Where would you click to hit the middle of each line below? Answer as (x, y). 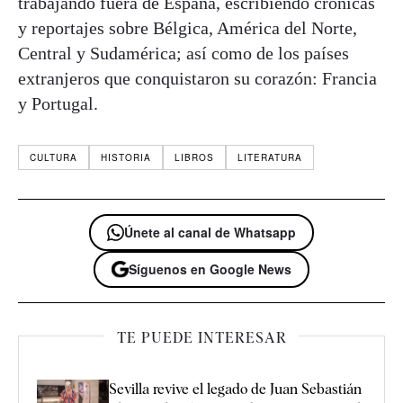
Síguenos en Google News (210, 269)
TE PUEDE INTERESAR (201, 338)
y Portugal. (58, 104)
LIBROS (194, 158)
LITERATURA (270, 158)
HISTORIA (126, 158)
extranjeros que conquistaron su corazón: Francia (197, 79)
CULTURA (54, 158)
